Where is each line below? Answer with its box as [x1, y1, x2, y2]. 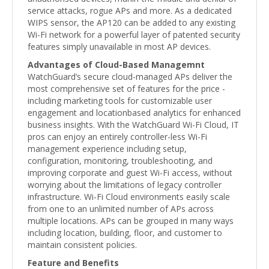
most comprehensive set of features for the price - [28, 82, 225, 94]
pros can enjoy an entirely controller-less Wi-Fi [28, 130, 207, 142]
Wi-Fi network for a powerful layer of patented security [28, 28, 240, 40]
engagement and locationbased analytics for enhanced [28, 106, 241, 118]
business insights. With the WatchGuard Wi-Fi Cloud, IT [28, 118, 239, 130]
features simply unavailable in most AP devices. [28, 40, 211, 52]
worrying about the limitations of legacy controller [28, 178, 222, 190]
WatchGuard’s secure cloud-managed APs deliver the [28, 70, 232, 82]
